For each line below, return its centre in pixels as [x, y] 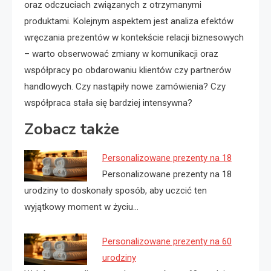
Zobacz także [72, 129]
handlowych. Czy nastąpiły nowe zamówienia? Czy [125, 86]
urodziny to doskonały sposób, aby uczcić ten [116, 190]
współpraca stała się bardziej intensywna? [108, 103]
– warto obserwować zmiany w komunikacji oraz [121, 54]
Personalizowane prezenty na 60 [167, 241]
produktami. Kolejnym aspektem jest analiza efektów [129, 21]
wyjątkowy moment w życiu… [81, 207]
